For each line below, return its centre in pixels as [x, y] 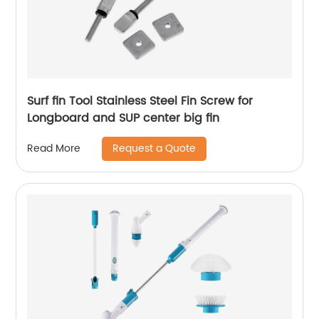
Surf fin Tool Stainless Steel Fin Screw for [140, 101]
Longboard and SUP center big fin [124, 118]
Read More [54, 149]
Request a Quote [155, 148]
